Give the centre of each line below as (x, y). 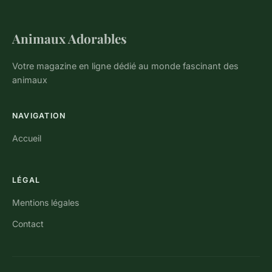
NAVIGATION (39, 116)
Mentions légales (46, 203)
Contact (28, 224)
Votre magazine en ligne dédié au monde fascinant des (125, 66)
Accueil (27, 138)
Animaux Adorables (70, 39)
